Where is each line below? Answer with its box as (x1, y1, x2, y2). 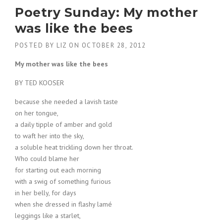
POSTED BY (15, 41, 56, 50)
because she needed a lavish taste (15, 97, 118, 106)
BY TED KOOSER (15, 78, 64, 87)
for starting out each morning (15, 166, 101, 174)
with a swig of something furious (15, 177, 111, 186)
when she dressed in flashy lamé (15, 200, 112, 209)
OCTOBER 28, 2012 (81, 41, 146, 50)
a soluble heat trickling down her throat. (15, 143, 133, 152)
